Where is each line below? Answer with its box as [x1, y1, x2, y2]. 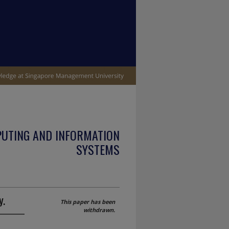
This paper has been [60, 198, 115, 205]
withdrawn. [83, 206, 115, 214]
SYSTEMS [76, 140, 120, 158]
